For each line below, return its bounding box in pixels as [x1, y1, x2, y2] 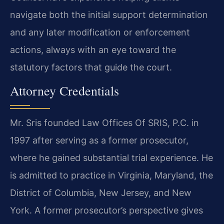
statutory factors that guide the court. [10, 61, 172, 72]
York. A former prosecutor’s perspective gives [10, 205, 203, 216]
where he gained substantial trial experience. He [10, 152, 213, 163]
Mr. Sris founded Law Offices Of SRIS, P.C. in [10, 117, 199, 128]
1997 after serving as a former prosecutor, [10, 135, 188, 146]
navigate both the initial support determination [10, 9, 208, 20]
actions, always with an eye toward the [10, 44, 176, 55]
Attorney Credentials [10, 82, 119, 99]
